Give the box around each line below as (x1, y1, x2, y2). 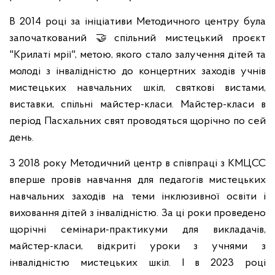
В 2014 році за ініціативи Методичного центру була (9, 16, 266, 28)
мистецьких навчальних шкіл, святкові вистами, (9, 82, 266, 94)
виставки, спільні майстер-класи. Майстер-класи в (9, 99, 266, 110)
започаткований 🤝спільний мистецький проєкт (9, 33, 266, 44)
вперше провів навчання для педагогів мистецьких (9, 174, 266, 186)
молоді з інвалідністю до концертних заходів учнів (9, 66, 266, 77)
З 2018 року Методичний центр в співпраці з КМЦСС (9, 158, 266, 169)
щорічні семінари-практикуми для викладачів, (9, 224, 266, 236)
